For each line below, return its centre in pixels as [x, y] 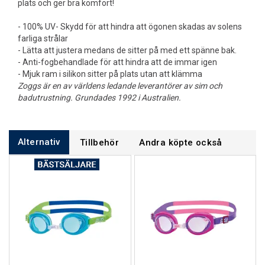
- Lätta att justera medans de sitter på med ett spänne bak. [127, 50]
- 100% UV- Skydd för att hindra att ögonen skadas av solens [130, 27]
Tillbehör [99, 143]
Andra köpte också [181, 143]
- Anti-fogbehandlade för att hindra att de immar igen [117, 62]
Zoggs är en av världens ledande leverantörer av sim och [120, 86]
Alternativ [39, 142]
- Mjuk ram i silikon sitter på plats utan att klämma [110, 74]
